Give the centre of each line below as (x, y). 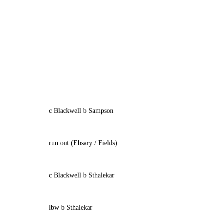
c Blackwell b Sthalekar (81, 175)
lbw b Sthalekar (70, 208)
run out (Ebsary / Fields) (83, 143)
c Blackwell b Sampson (81, 111)
